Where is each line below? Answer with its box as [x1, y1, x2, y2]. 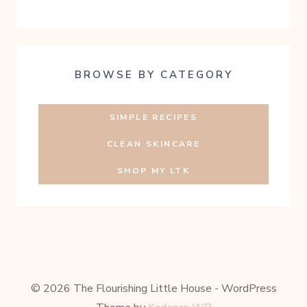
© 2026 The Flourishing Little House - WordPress [30, 281, 277, 297]
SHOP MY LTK [116, 165, 191, 177]
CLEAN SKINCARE [106, 138, 201, 150]
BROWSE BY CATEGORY [74, 68, 233, 82]
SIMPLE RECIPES [109, 112, 198, 123]
